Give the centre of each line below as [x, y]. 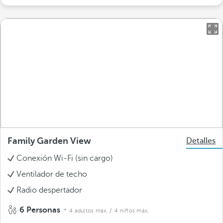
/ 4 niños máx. [129, 211]
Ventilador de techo [52, 174]
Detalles [201, 141]
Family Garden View [49, 141]
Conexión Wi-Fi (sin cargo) [65, 158]
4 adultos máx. [89, 211]
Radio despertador [49, 190]
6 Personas [40, 210]
